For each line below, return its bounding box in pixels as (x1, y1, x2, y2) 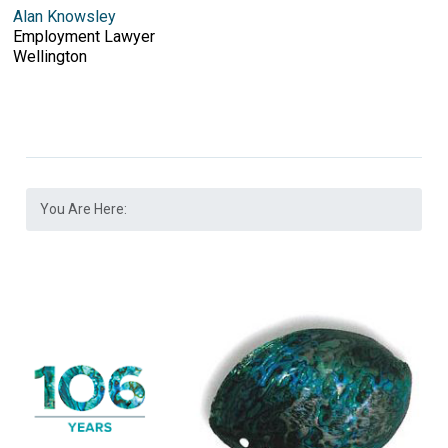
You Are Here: (40, 200, 128, 217)
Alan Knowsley (13, 7, 117, 26)
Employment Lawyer (13, 27, 156, 46)
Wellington (13, 47, 88, 66)
